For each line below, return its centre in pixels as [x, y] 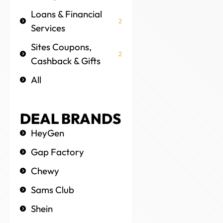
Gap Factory [57, 152]
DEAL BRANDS [70, 119]
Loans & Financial [66, 14]
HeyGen [48, 133]
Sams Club [53, 190]
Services [48, 28]
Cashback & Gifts [66, 61]
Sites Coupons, [61, 47]
